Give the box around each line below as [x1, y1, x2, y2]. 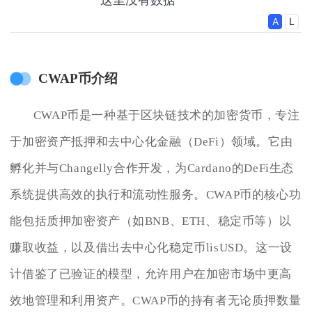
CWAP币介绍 [38, 71, 118, 86]
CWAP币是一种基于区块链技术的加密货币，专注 [33, 108, 300, 122]
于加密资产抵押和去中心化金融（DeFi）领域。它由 [10, 134, 293, 148]
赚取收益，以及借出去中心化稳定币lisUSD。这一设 [10, 240, 292, 254]
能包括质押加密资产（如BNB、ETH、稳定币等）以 [10, 214, 292, 228]
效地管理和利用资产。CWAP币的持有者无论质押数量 [10, 293, 302, 307]
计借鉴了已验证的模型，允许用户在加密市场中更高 [10, 267, 292, 281]
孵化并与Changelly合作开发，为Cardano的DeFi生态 [10, 161, 295, 175]
